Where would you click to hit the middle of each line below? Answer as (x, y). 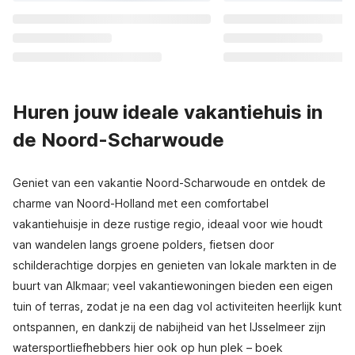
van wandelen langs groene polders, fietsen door (143, 244)
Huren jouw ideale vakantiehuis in (168, 112)
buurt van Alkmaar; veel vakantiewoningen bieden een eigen (173, 286)
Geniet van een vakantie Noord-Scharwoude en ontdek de (169, 183)
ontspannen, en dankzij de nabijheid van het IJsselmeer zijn (169, 327)
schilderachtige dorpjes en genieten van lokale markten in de (175, 265)
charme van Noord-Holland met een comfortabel (141, 203)
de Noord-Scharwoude (118, 140)
